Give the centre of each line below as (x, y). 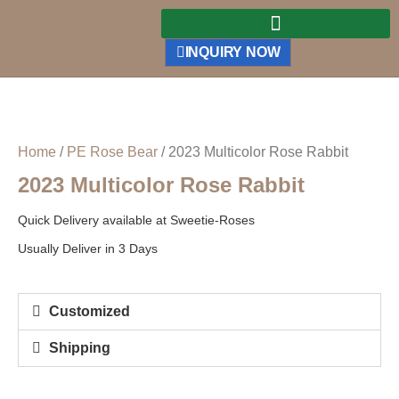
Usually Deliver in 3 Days (88, 248)
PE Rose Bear (112, 152)
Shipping (80, 348)
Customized (90, 312)
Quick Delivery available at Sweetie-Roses (136, 220)
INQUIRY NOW (232, 52)
